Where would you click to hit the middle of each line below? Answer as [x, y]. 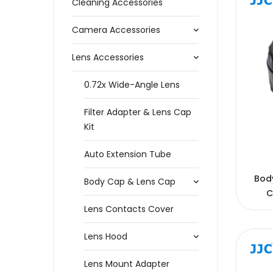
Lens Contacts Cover [129, 209]
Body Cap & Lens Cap [130, 182]
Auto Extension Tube [128, 154]
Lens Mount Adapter [127, 264]
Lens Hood [106, 236]
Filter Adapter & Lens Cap [138, 112]
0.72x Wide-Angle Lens [132, 85]
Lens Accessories [108, 57]
